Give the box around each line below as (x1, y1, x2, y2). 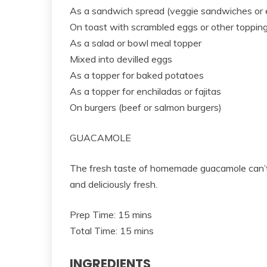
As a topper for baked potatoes (70, 69, 204, 81)
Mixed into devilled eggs (70, 52, 172, 65)
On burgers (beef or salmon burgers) (70, 101, 222, 113)
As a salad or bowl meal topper (70, 36, 201, 49)
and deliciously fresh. (70, 178, 157, 190)
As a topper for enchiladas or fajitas (70, 85, 221, 97)
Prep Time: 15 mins (70, 208, 152, 221)
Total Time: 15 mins (70, 224, 154, 237)
